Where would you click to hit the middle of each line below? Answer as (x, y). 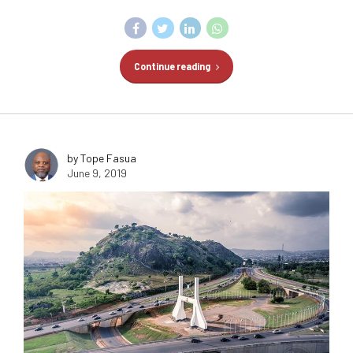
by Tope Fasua (102, 158)
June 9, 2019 (97, 173)
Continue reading (172, 67)
